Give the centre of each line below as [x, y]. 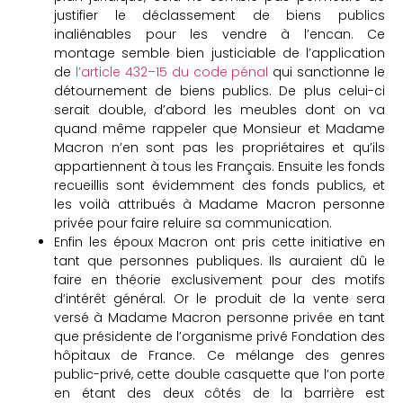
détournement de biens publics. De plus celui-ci [219, 91]
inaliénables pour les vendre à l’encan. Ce [219, 34]
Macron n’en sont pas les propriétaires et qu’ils [219, 148]
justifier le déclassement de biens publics [219, 15]
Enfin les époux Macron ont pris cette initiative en [219, 242]
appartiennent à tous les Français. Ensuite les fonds [219, 166]
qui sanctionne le [327, 72]
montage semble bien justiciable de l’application [219, 53]
